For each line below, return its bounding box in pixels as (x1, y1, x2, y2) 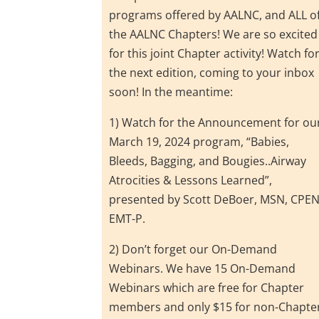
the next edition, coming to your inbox (109, 64, 315, 80)
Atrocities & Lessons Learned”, (109, 172, 273, 188)
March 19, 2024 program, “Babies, (109, 133, 290, 150)
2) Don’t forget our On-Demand (109, 241, 278, 257)
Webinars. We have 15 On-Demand (109, 260, 296, 276)
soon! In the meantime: (109, 83, 234, 100)
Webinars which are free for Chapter (109, 279, 305, 296)
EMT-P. (109, 210, 146, 226)
